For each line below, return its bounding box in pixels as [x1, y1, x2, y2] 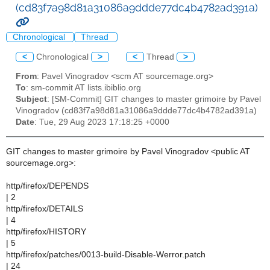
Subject [16, 95, 47, 104]
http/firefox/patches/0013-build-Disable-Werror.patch [6, 250, 206, 259]
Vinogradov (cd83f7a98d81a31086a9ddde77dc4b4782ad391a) [16, 106, 257, 116]
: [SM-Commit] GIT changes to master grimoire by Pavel [47, 95, 261, 104]
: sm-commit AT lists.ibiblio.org [26, 83, 141, 93]
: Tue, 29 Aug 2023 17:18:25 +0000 [34, 118, 169, 127]
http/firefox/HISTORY [6, 227, 86, 236]
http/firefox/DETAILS [6, 204, 83, 213]
